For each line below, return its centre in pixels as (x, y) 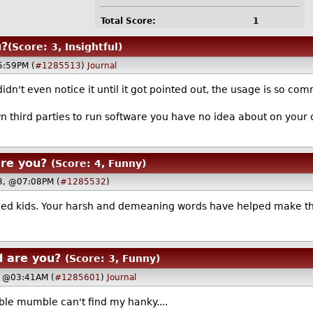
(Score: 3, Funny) (112, 259)
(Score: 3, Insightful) (65, 47)
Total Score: (128, 21)
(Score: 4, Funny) (98, 163)
